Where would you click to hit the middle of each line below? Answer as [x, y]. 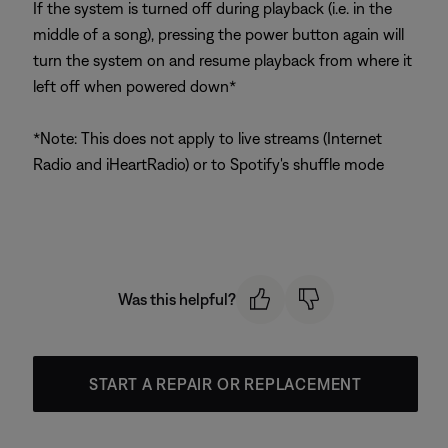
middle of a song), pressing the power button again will [218, 34]
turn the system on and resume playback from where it [222, 60]
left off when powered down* [134, 86]
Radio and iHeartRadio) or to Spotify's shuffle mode [208, 164]
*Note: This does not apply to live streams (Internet [207, 138]
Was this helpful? [176, 299]
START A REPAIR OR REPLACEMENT [225, 383]
